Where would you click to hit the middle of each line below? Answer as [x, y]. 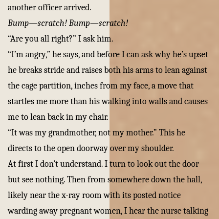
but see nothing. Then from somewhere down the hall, [105, 180]
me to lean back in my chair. [58, 117]
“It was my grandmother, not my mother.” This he [97, 133]
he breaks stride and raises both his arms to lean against [108, 70]
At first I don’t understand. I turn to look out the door [103, 164]
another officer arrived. [50, 8]
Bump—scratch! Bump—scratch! [68, 23]
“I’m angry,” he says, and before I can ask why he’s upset [108, 55]
